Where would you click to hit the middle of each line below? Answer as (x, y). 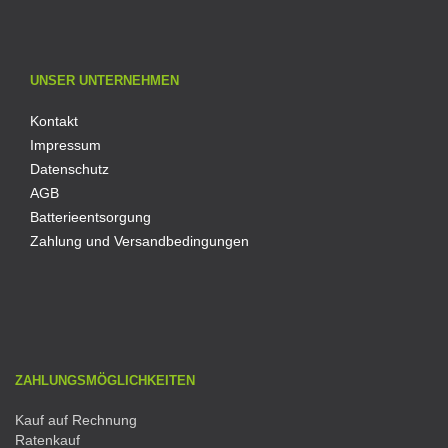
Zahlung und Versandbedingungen (139, 241)
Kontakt (54, 121)
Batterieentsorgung (90, 217)
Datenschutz (69, 169)
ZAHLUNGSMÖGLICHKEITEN (105, 381)
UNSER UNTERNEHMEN (104, 81)
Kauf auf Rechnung (76, 420)
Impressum (65, 145)
